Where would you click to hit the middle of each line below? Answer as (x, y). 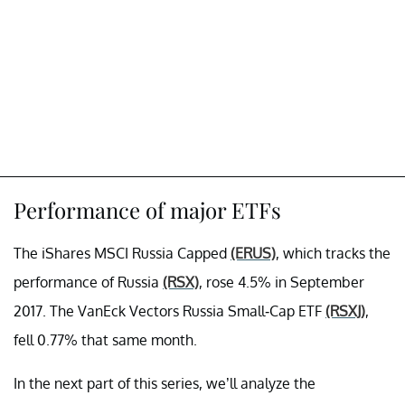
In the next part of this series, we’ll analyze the (165, 383)
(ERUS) (253, 253)
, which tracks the (333, 253)
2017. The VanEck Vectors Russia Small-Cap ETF (170, 311)
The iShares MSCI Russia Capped (122, 253)
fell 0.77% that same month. (105, 339)
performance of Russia (88, 282)
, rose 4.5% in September (282, 282)
